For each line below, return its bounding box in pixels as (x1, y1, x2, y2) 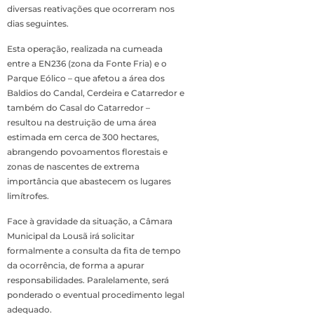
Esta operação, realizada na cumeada (7, 43, 163, 55)
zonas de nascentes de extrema (7, 161, 139, 172)
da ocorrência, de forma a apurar (7, 260, 144, 271)
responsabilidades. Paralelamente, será (7, 275, 169, 286)
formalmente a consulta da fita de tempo (7, 245, 181, 257)
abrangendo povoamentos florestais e (7, 146, 168, 158)
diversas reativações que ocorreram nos (7, 4, 175, 15)
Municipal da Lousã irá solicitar (7, 231, 135, 242)
